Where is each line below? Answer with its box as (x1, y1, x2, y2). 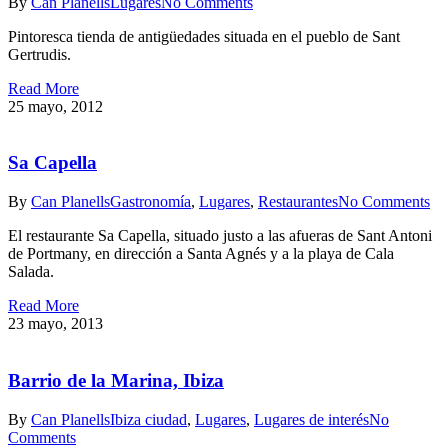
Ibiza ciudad (110, 410, 187, 428)
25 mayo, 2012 (8, 97, 103, 115)
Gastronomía (110, 193, 191, 211)
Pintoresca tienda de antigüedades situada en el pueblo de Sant (8, 27, 400, 45)
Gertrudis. (8, 45, 71, 63)
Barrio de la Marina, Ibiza (8, 369, 224, 391)
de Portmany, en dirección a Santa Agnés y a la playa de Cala (8, 245, 394, 263)
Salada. (8, 263, 54, 281)
